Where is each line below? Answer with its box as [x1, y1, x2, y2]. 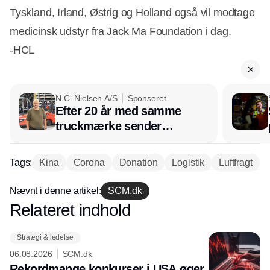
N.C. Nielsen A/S [55, 93, 118, 103]
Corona [73, 157, 105, 168]
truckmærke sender [55, 119, 162, 133]
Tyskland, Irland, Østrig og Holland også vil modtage [10, 6, 255, 19]
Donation [119, 157, 158, 168]
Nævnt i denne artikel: [10, 185, 101, 196]
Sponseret [127, 93, 166, 103]
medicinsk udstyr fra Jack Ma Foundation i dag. [10, 25, 231, 37]
